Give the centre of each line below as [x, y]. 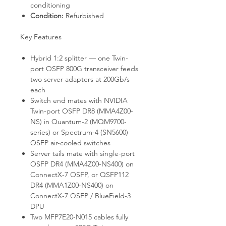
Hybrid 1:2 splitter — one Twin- [79, 58]
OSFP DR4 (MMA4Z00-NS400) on [82, 164]
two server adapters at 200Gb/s [80, 79]
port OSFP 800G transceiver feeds [84, 68]
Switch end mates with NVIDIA [79, 100]
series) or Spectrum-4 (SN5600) [79, 132]
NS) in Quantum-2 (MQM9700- [78, 121]
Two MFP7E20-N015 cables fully [79, 217]
